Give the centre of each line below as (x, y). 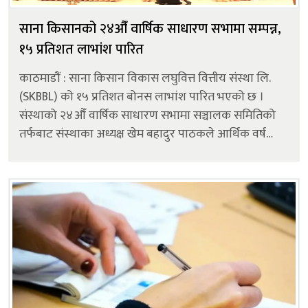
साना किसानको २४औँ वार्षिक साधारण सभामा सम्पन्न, (150, 29)
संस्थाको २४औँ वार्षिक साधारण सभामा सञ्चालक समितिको (147, 115)
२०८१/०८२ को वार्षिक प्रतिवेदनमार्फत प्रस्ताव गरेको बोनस (144, 152)
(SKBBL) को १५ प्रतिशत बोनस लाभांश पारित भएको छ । (142, 97)
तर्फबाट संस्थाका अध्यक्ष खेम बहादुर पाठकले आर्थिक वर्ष (143, 134)
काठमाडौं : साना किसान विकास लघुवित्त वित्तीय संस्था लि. (145, 78)
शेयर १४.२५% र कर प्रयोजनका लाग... (102, 171)
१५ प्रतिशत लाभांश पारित (81, 49)
